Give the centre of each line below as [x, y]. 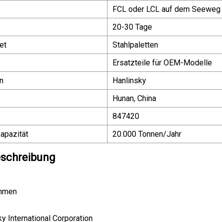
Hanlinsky [129, 80]
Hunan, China [134, 98]
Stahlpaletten [135, 45]
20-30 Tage [132, 27]
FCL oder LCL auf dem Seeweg [166, 9]
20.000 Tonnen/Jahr [147, 134]
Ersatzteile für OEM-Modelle [162, 62]
